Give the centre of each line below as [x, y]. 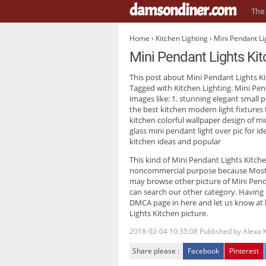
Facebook [203, 251]
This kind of [151, 160]
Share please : [156, 251]
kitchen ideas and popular [175, 141]
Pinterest [244, 251]
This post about [158, 77]
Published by [220, 231]
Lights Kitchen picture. [169, 213]
